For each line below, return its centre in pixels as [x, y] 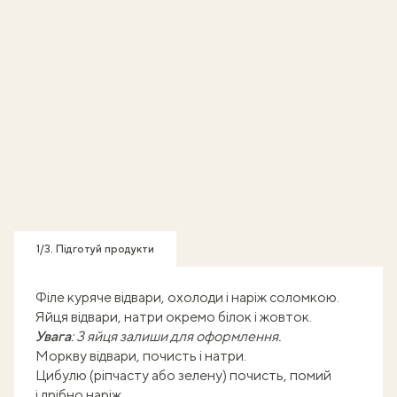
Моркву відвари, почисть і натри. [141, 356]
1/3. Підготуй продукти [95, 249]
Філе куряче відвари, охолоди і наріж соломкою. [187, 297]
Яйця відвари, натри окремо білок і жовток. [174, 317]
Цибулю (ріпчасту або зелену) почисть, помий [183, 375]
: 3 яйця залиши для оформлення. [176, 336]
